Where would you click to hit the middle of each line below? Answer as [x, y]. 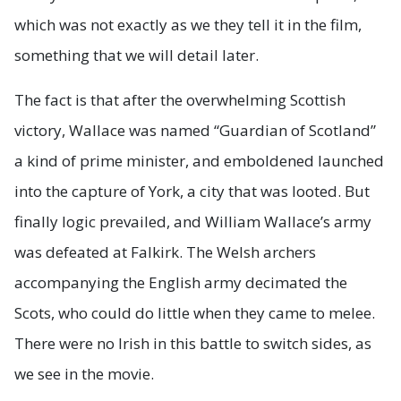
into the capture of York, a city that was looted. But [192, 191]
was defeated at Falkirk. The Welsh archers [165, 252]
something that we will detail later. [137, 55]
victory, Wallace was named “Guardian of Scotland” [195, 130]
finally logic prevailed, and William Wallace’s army [193, 221]
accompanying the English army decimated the [181, 282]
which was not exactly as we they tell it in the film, [188, 24]
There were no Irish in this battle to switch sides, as [193, 343]
